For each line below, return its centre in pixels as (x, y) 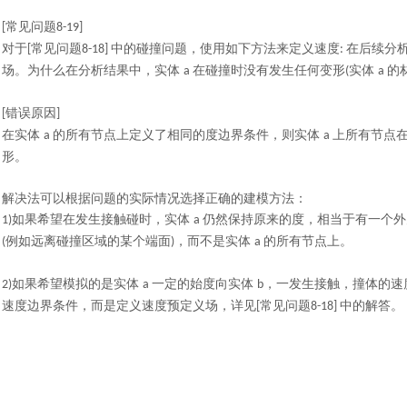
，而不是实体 (214, 241)
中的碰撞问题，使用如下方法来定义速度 (225, 49)
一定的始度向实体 (204, 284)
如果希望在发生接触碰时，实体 (103, 219)
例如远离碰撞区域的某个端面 (88, 241)
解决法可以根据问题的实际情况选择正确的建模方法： (154, 199)
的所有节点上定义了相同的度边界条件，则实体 (188, 135)
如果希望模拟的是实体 (77, 284)
